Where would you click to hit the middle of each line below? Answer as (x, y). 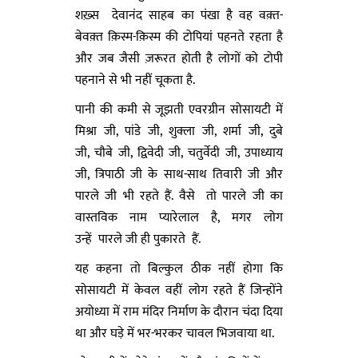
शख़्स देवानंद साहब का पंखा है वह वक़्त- (179, 15)
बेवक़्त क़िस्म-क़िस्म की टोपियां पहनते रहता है (179, 37)
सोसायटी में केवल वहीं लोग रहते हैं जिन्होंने (179, 290)
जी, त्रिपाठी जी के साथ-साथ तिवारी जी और (179, 174)
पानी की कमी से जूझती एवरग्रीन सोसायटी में (179, 109)
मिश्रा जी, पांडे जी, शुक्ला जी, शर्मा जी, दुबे (179, 131)
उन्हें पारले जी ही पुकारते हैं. (138, 239)
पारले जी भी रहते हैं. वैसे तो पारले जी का (179, 196)
